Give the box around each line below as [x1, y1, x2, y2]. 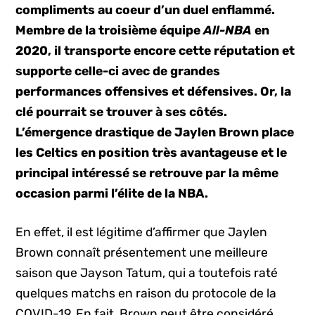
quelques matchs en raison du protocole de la [15, 286, 277, 301]
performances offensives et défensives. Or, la [15, 84, 292, 98]
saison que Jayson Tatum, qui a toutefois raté [15, 266, 278, 281]
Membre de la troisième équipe [15, 23, 204, 37]
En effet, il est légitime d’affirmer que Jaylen [15, 225, 268, 240]
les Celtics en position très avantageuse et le [15, 146, 288, 160]
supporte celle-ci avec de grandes [15, 64, 221, 78]
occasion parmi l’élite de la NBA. [15, 186, 209, 200]
